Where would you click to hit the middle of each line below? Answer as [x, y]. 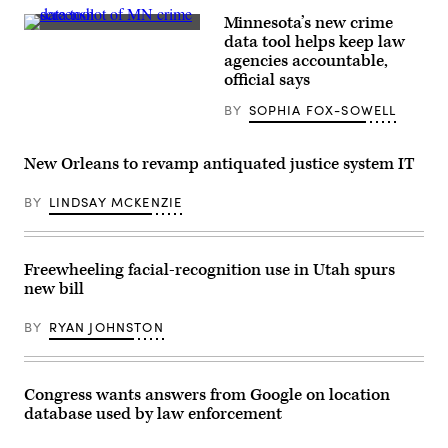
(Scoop [44, 36]
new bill [54, 289]
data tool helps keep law [314, 42]
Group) [44, 64]
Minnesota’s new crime [308, 23]
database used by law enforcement [153, 414]
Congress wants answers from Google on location [207, 395]
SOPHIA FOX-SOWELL [322, 110]
